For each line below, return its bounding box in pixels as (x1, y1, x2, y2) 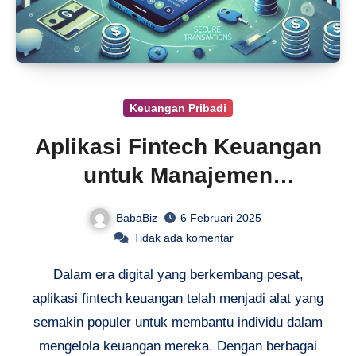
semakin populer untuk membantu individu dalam (33, 315, 323, 331)
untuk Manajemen (83, 162, 273, 188)
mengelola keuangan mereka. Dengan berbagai (39, 339, 317, 354)
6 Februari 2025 (180, 211, 261, 225)
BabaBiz (115, 211, 157, 224)
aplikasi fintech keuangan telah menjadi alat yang (33, 291, 323, 307)
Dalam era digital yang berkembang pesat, (52, 267, 304, 283)
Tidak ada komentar (133, 231, 234, 245)
